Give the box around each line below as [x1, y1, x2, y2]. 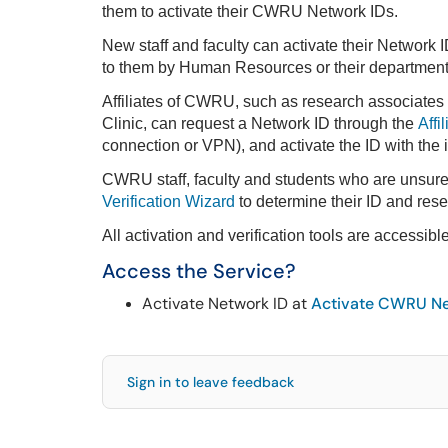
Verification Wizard [102, 193, 235, 210]
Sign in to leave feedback [127, 373, 294, 391]
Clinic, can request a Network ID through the [102, 115, 418, 132]
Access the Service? [102, 258, 296, 284]
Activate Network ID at [142, 293, 311, 314]
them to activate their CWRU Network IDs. [102, 3, 398, 20]
